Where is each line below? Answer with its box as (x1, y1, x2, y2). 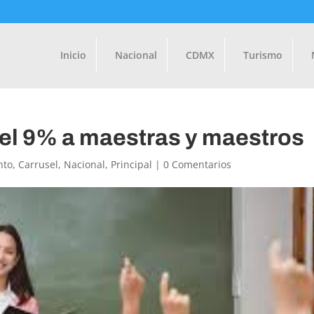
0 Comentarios (163, 158, 232, 171)
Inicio (60, 48, 86, 62)
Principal (111, 158, 153, 171)
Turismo (243, 48, 282, 62)
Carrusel (18, 158, 59, 171)
